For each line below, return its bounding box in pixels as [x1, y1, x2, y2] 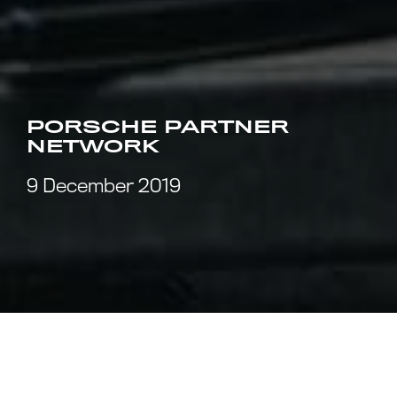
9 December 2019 [27, 175, 181, 197]
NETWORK [27, 137, 160, 156]
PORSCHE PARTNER [27, 118, 289, 136]
